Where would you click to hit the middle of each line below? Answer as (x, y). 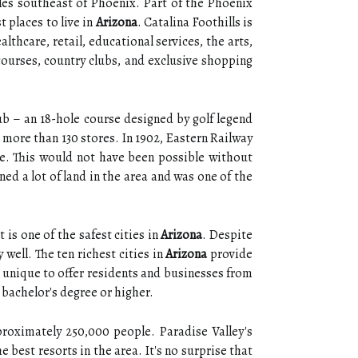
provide (230, 254)
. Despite (228, 235)
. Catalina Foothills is (195, 22)
